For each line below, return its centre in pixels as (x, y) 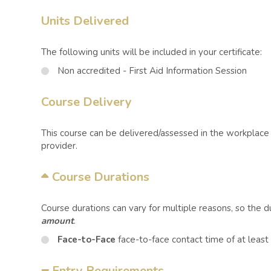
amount (57, 221)
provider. (59, 146)
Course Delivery (87, 102)
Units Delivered (85, 21)
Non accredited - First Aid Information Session (152, 71)
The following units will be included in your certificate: (152, 52)
